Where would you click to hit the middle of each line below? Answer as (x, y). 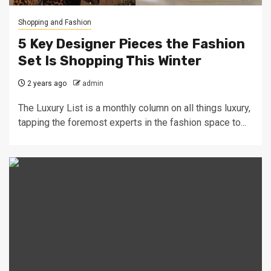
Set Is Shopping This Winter (110, 61)
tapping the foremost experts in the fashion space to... (132, 122)
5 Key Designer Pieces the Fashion (132, 44)
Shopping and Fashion (55, 22)
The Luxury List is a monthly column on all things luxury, (134, 108)
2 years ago (46, 83)
